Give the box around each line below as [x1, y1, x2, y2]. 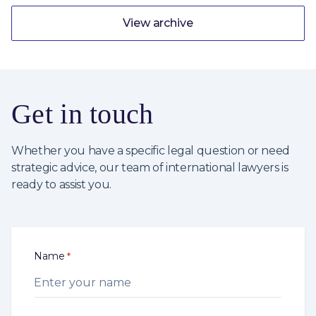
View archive [123, 16, 193, 30]
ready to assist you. [11, 177, 111, 191]
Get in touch [11, 97, 154, 130]
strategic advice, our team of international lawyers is [11, 160, 288, 174]
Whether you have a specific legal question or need [11, 143, 291, 157]
